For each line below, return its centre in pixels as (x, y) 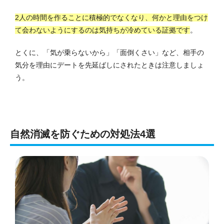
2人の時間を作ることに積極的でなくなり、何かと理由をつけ (111, 17)
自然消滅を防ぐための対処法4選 (83, 134)
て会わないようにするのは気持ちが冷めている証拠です (102, 30)
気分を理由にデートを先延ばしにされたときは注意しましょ (109, 65)
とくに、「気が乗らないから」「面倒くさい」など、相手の (109, 52)
